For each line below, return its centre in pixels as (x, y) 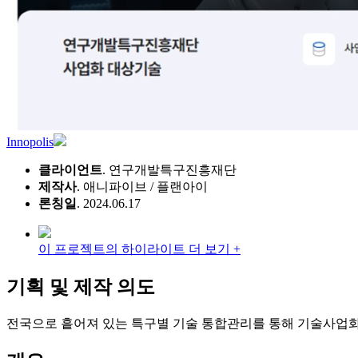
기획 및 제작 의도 (81, 286)
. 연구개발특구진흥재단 (169, 169)
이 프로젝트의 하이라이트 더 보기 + (139, 249)
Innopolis (30, 141)
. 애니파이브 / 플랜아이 (142, 186)
